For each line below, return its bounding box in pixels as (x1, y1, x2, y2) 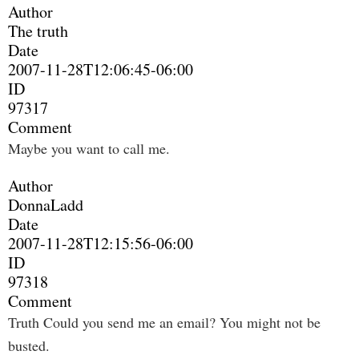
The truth (8, 20, 68, 42)
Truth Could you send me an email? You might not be (8, 313, 321, 332)
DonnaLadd (8, 194, 83, 216)
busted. (8, 336, 50, 355)
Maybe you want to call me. (8, 139, 170, 158)
